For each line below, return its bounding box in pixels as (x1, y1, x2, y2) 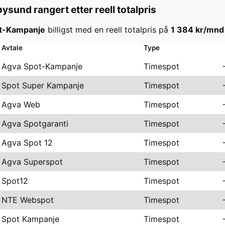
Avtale (2, 43, 23, 52)
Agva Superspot (2, 156, 63, 167)
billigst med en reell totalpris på (48, 24, 171, 35)
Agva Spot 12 (2, 137, 53, 148)
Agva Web (2, 99, 40, 109)
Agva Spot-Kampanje (2, 61, 82, 71)
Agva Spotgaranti (2, 118, 68, 129)
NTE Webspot (2, 194, 54, 205)
